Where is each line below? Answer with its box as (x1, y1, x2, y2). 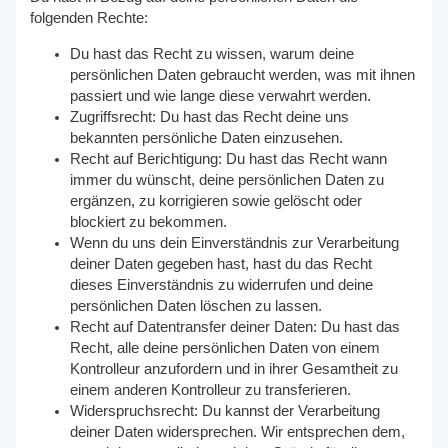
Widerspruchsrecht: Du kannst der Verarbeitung (70, 402, 381, 419)
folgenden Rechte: (30, 9, 149, 26)
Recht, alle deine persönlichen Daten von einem (70, 339, 381, 356)
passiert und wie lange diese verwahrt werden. (70, 87, 372, 104)
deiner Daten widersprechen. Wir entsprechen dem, (70, 423, 406, 440)
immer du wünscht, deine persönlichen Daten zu (70, 171, 385, 188)
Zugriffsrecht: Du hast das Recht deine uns (70, 108, 350, 125)
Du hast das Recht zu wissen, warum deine (70, 45, 355, 62)
